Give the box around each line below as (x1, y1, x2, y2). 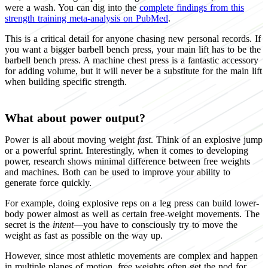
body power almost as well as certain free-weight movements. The (5, 208, 260, 219)
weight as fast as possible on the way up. (5, 230, 163, 240)
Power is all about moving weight (5, 134, 138, 145)
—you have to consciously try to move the (74, 219, 237, 230)
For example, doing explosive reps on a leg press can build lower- (5, 197, 259, 208)
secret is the (5, 219, 53, 230)
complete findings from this (139, 2, 244, 13)
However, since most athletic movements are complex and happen (5, 250, 258, 261)
